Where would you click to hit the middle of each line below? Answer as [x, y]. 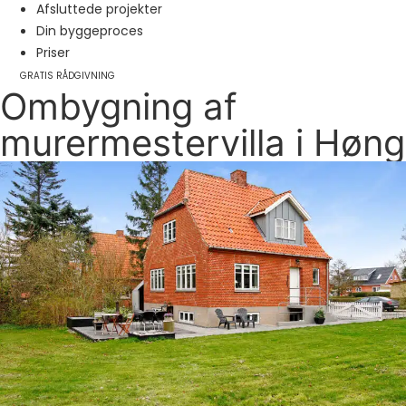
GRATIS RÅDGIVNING [68, 76]
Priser [53, 53]
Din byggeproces [90, 31]
